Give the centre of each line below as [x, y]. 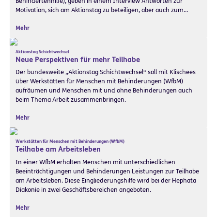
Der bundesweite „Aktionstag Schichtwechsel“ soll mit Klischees [106, 72]
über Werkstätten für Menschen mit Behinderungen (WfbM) [99, 81]
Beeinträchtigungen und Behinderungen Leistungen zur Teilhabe [107, 171]
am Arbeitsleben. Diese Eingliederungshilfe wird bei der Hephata [106, 180]
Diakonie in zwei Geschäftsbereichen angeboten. [83, 189]
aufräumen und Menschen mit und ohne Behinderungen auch [104, 90]
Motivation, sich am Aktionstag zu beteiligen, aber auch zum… [102, 10]
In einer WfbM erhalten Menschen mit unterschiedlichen [95, 162]
